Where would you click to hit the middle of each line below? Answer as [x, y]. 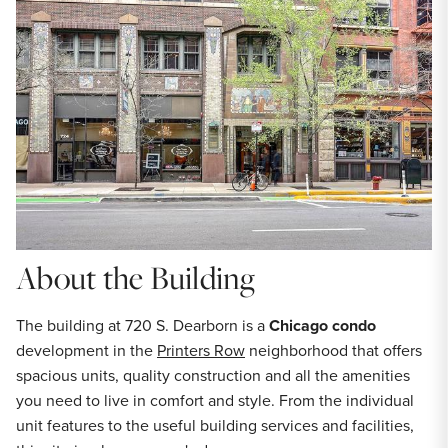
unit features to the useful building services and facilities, [215, 424]
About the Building [136, 276]
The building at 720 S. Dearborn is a [142, 324]
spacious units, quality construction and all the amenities [213, 374]
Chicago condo [322, 325]
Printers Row [201, 349]
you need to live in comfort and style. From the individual [215, 399]
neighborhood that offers [333, 349]
